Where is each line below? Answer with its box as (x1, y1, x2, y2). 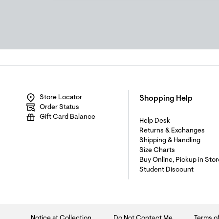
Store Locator (40, 94, 82, 101)
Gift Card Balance (40, 114, 95, 121)
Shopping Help (139, 95, 193, 103)
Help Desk (139, 118, 170, 125)
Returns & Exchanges (139, 128, 205, 134)
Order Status (40, 104, 79, 111)
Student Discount (139, 167, 194, 174)
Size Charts (139, 147, 175, 154)
